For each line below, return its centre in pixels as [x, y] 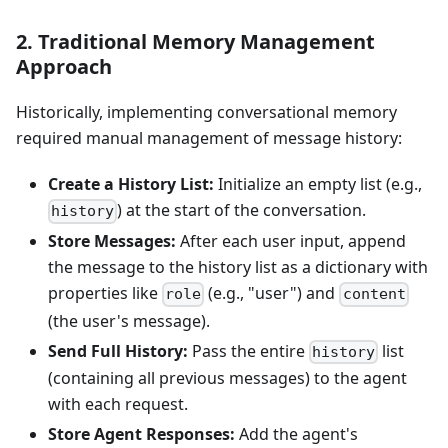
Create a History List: [131, 184]
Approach [64, 67]
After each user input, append [291, 241]
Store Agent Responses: [141, 433]
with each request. [118, 403]
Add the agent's [296, 433]
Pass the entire [248, 350]
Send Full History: [118, 350]
